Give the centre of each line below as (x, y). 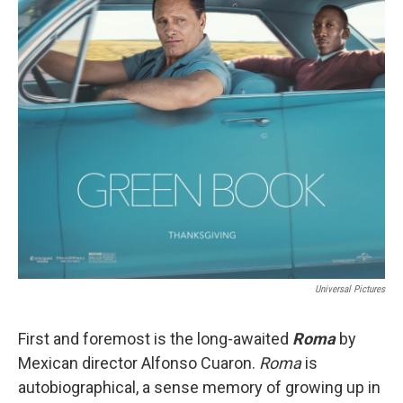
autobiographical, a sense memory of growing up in (199, 387)
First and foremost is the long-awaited (155, 339)
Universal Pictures (350, 289)
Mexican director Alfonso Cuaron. (139, 363)
